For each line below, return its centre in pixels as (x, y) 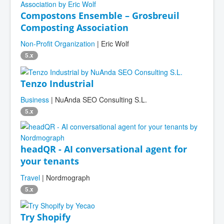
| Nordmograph (65, 177)
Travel (30, 177)
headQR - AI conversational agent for (104, 149)
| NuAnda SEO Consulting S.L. (98, 100)
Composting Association (74, 27)
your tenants (50, 161)
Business (35, 100)
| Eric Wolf (112, 44)
